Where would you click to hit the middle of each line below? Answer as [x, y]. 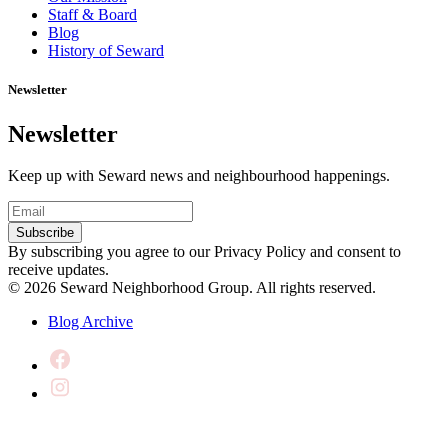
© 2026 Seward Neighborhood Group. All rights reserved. [192, 288]
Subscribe [45, 233]
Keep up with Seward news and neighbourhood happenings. [199, 176]
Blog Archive [90, 322]
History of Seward [106, 51]
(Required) [78, 209]
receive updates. [58, 270]
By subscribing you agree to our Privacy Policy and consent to [204, 252]
